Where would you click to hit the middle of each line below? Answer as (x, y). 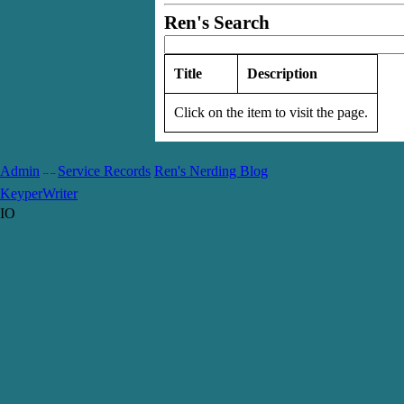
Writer (60, 193)
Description (282, 73)
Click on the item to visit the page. (271, 112)
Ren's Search (217, 22)
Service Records (104, 170)
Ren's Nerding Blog (211, 170)
